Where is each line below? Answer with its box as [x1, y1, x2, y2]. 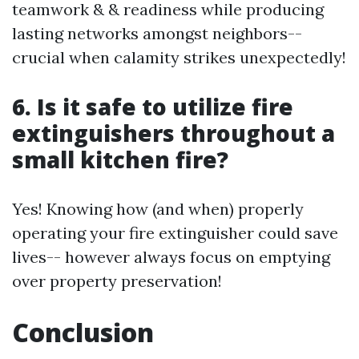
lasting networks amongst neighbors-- [12, 23, 302, 43]
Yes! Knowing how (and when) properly [12, 199, 304, 219]
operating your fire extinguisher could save [12, 223, 338, 243]
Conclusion [12, 315, 154, 349]
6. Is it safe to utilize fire [12, 91, 293, 122]
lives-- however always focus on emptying [12, 247, 330, 267]
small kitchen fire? [12, 144, 228, 175]
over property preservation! [12, 271, 222, 291]
